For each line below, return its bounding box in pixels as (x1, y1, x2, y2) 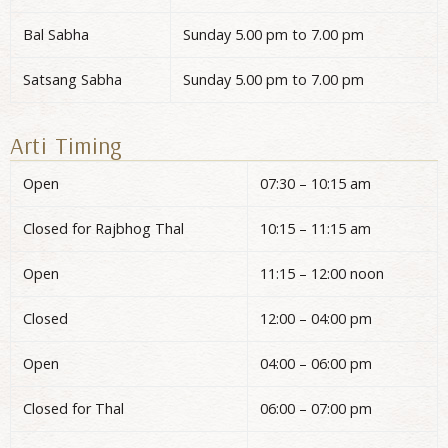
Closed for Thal (23, 399, 124, 419)
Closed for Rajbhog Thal (23, 219, 184, 239)
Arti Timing (10, 130, 123, 161)
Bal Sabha (23, 25, 89, 45)
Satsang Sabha (23, 70, 122, 90)
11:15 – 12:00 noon (260, 264, 384, 284)
